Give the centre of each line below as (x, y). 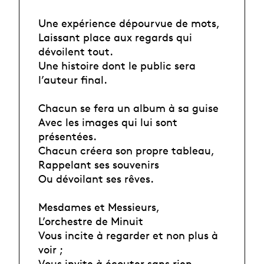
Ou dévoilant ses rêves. (96, 178)
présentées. (67, 136)
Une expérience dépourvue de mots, (129, 23)
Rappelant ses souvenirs (99, 164)
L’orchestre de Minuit (91, 221)
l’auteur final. (73, 79)
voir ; (51, 249)
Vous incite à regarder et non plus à (128, 235)
